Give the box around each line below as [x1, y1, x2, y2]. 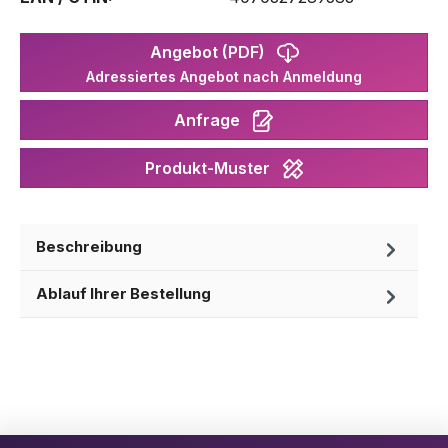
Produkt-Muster [144, 157, 282, 178]
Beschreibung [36, 237, 142, 256]
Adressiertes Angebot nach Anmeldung [86, 67, 362, 85]
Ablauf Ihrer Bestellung [36, 284, 211, 303]
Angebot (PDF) [149, 41, 277, 62]
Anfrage [174, 109, 252, 130]
